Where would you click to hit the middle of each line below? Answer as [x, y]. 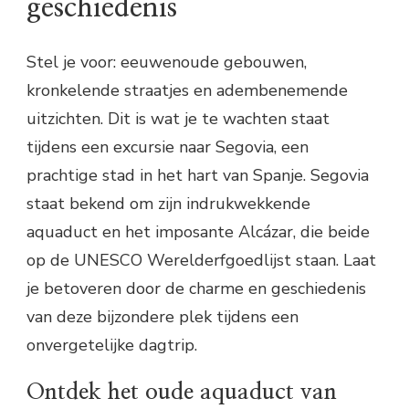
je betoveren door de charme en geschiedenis [196, 288]
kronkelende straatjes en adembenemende [187, 90]
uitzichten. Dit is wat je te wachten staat [178, 118]
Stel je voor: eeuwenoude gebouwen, [167, 62]
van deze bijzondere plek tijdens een [163, 316]
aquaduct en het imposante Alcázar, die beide [198, 231]
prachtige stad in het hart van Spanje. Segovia [198, 175]
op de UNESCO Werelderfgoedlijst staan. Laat [201, 260]
